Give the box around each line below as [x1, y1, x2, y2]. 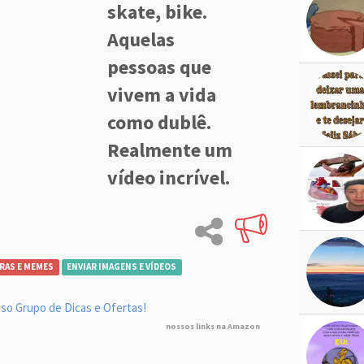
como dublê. [107, 110, 212, 136]
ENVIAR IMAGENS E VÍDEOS [67, 261, 177, 273]
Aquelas [107, 27, 175, 53]
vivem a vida [107, 82, 217, 108]
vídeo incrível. [107, 165, 231, 191]
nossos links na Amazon [166, 321, 260, 332]
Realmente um [107, 137, 233, 163]
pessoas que [107, 54, 212, 80]
